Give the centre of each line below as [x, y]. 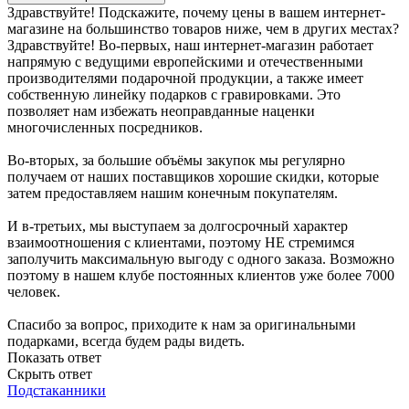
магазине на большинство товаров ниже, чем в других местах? [203, 29]
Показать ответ [54, 358]
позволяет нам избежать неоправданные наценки [161, 111]
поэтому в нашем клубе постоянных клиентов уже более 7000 [201, 276]
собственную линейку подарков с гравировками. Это [174, 95]
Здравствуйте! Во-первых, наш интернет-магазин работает [190, 46]
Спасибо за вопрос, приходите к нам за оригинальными [182, 325]
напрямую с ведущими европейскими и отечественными [185, 62]
